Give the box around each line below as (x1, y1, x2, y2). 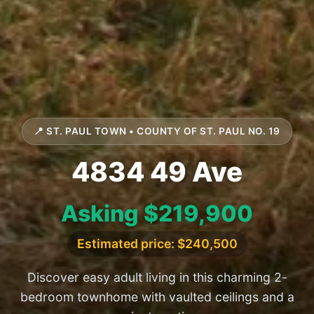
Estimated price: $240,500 (76, 236, 238, 252)
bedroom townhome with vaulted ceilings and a (20, 289, 294, 305)
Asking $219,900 (61, 200, 253, 228)
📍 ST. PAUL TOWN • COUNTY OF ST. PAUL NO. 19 (34, 125, 280, 137)
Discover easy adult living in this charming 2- (27, 270, 287, 285)
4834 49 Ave (71, 156, 243, 189)
